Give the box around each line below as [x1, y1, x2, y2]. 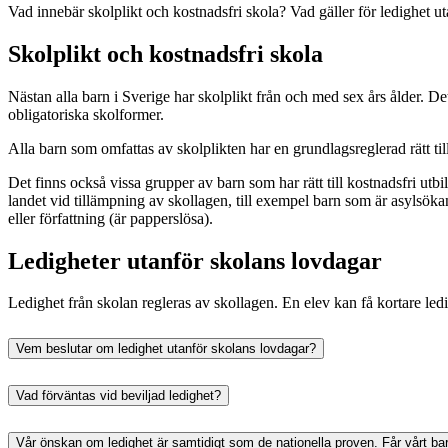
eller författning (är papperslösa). [8, 209, 213, 227]
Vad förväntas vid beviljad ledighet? [16, 388, 221, 404]
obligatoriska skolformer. [8, 105, 164, 123]
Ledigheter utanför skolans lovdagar [8, 247, 382, 274]
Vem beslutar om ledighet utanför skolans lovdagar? [16, 341, 316, 357]
